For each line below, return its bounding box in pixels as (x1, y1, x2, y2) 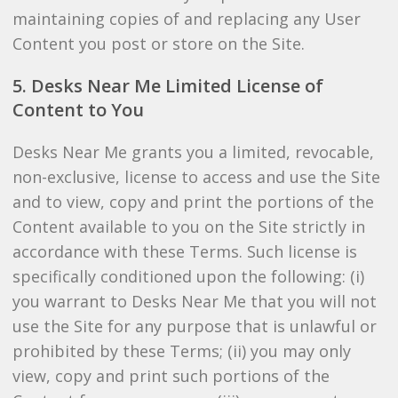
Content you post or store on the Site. (12, 33, 305, 54)
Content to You (12, 98, 144, 122)
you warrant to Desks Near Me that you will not (12, 291, 377, 312)
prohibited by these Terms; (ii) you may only (12, 340, 351, 362)
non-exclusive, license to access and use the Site (12, 166, 380, 187)
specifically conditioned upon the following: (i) (12, 266, 364, 287)
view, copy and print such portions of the (12, 365, 330, 386)
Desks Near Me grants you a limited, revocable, (12, 141, 374, 163)
